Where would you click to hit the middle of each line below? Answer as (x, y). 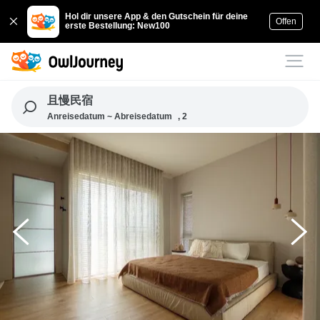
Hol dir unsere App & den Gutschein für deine (157, 16)
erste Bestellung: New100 (118, 26)
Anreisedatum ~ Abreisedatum (109, 116)
